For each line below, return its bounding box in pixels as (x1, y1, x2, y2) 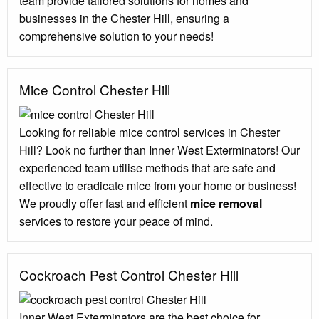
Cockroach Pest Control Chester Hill (19, 265, 239, 285)
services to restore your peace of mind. (19, 213, 213, 230)
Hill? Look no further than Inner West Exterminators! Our (19, 142, 300, 159)
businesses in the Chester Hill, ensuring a (19, 10, 229, 27)
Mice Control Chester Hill (19, 80, 170, 100)
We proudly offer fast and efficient (19, 195, 190, 212)
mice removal (190, 195, 262, 212)
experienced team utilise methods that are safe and (19, 159, 276, 177)
